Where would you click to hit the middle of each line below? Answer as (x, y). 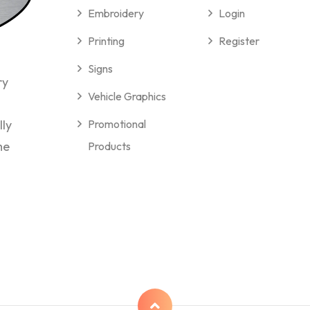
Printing (107, 41)
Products (110, 146)
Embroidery (116, 13)
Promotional (117, 124)
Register (239, 41)
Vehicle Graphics (127, 97)
